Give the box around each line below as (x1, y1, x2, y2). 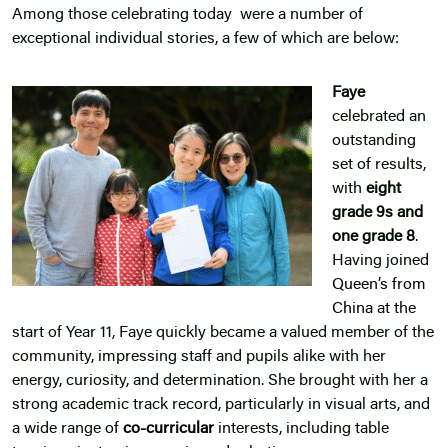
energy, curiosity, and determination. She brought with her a (12, 373, 428, 390)
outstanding (332, 133, 416, 150)
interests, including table (218, 421, 389, 438)
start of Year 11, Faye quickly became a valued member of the (12, 325, 434, 342)
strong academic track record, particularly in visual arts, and (12, 397, 430, 414)
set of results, (332, 157, 426, 174)
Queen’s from (332, 277, 426, 294)
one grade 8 (332, 229, 415, 246)
